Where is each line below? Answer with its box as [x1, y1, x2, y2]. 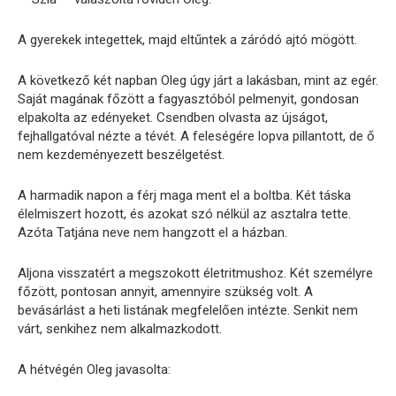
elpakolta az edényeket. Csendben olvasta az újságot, [18, 110, 328, 126]
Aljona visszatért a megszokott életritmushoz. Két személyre [18, 265, 373, 282]
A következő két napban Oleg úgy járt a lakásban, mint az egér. [18, 72, 378, 89]
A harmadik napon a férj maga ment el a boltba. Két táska [18, 187, 351, 204]
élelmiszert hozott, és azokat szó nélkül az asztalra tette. [18, 206, 351, 223]
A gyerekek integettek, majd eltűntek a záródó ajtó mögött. [18, 32, 357, 49]
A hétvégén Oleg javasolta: [18, 362, 171, 378]
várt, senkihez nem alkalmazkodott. [18, 321, 222, 338]
